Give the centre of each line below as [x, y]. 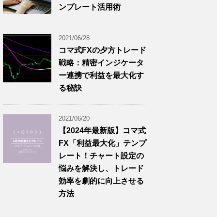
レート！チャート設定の [101, 156]
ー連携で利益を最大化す [101, 75]
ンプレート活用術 [90, 7]
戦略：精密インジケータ [101, 63]
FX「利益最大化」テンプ [102, 143]
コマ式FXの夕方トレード [102, 50]
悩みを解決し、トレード [101, 168]
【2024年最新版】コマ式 [102, 131]
